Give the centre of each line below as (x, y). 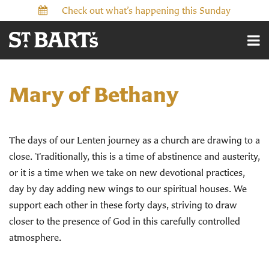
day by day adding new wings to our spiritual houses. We (128, 189)
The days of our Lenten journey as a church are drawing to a (134, 140)
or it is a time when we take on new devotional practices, (127, 172)
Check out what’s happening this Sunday (146, 10)
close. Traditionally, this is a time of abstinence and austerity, (134, 156)
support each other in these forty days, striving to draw (123, 205)
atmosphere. (35, 237)
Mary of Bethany (94, 94)
